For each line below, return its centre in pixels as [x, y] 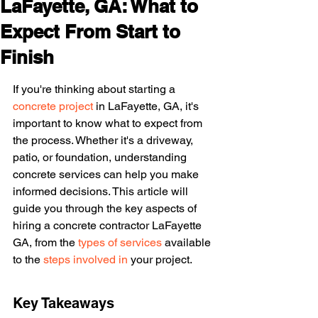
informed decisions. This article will [102, 191]
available [188, 242]
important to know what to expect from [109, 123]
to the [28, 259]
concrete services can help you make [107, 174]
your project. [160, 259]
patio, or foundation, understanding [101, 157]
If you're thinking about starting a [95, 89]
